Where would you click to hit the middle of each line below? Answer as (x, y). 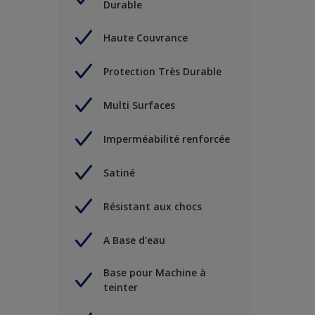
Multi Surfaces (139, 105)
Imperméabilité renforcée (167, 139)
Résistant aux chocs (153, 206)
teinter (121, 288)
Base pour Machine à (155, 273)
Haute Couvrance (146, 37)
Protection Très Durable (162, 71)
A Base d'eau (134, 240)
